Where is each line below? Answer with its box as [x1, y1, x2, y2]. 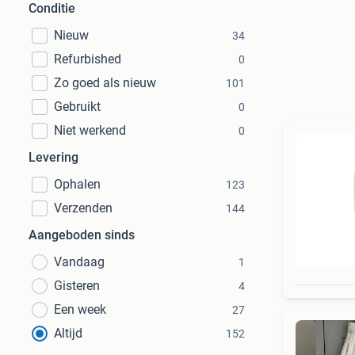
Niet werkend [54, 123, 126, 138]
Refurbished [54, 52, 121, 67]
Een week [54, 302, 106, 317]
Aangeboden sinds [29, 227, 135, 242]
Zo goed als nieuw [54, 75, 156, 90]
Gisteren [54, 278, 100, 293]
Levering [29, 150, 78, 165]
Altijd [54, 326, 82, 341]
